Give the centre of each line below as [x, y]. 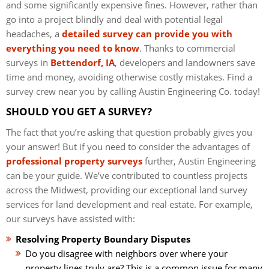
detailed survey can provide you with [146, 33]
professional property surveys [74, 161]
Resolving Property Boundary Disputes [103, 239]
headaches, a [33, 33]
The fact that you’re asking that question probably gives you [129, 132]
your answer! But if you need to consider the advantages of [128, 146]
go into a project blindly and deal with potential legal [114, 19]
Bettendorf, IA [83, 62]
